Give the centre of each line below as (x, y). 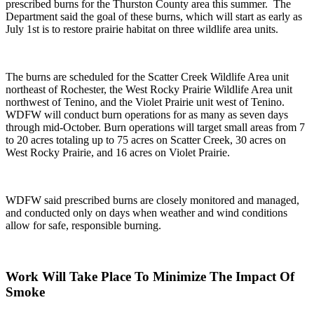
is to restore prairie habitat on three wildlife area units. (159, 29)
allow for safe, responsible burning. (83, 226)
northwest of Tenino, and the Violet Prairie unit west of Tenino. (145, 102)
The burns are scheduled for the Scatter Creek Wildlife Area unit (147, 77)
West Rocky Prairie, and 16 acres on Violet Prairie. (118, 153)
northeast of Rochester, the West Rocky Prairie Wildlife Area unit (149, 90)
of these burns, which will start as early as (210, 17)
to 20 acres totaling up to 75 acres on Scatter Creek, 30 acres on (146, 140)
